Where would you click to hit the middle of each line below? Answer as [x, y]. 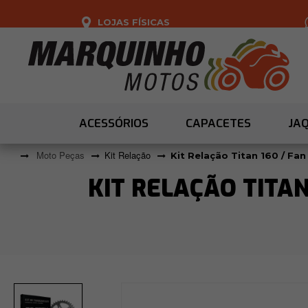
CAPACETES [218, 124]
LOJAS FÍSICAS [134, 22]
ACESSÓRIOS [114, 124]
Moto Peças [60, 155]
